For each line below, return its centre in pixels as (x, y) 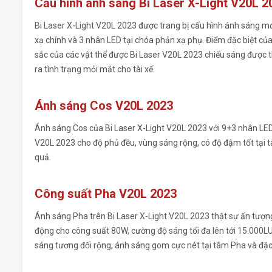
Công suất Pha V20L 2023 (106, 194)
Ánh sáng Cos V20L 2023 (104, 106)
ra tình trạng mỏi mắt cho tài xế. (96, 70)
